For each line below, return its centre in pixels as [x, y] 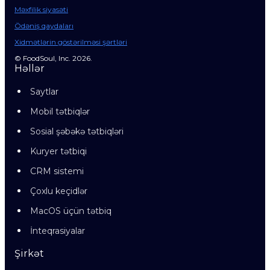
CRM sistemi [57, 171]
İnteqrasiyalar [58, 231]
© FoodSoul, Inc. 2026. [53, 58]
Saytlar [44, 92]
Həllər [30, 68]
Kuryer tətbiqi [58, 151]
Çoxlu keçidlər [59, 191]
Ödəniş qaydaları [44, 26]
